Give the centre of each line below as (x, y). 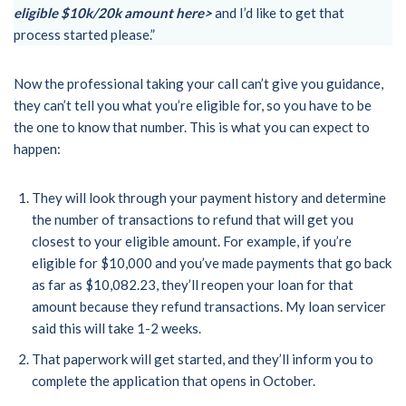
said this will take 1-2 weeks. (116, 329)
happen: (37, 149)
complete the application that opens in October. (174, 381)
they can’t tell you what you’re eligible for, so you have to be (193, 106)
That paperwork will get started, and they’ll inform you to (203, 359)
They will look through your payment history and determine (209, 198)
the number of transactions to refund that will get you (193, 220)
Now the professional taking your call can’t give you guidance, (198, 84)
